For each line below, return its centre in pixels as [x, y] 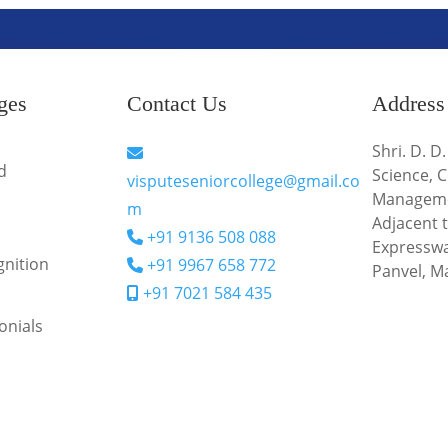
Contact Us [177, 103]
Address [408, 103]
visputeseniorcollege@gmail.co [244, 180]
